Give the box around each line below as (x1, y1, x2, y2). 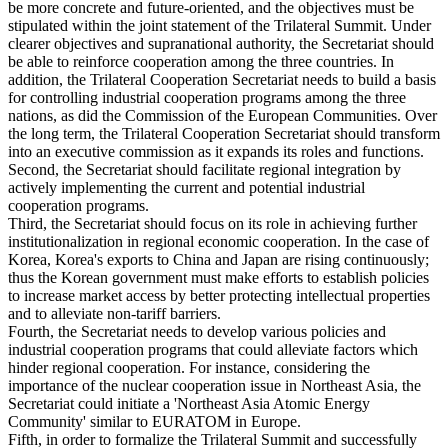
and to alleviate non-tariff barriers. (8, 305, 221, 323)
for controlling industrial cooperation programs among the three (8, 89, 406, 107)
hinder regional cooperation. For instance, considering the (8, 359, 370, 377)
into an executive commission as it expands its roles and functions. (8, 143, 424, 161)
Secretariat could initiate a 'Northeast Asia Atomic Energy (8, 395, 370, 413)
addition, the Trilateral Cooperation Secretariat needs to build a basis (8, 71, 436, 89)
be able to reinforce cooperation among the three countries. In (8, 53, 394, 71)
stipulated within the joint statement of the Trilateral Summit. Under (8, 17, 431, 35)
